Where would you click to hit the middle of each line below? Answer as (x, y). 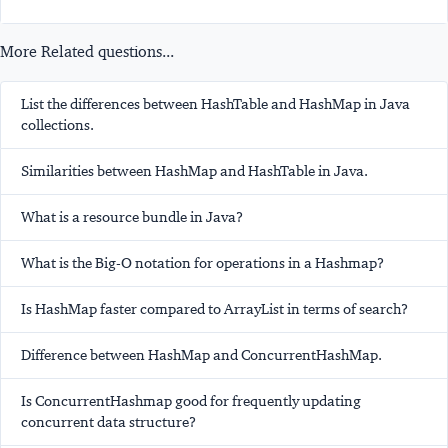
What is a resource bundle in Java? (132, 217)
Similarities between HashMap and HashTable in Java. (194, 171)
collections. (57, 125)
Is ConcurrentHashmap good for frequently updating (191, 401)
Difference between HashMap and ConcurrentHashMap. (201, 355)
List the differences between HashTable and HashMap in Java (215, 104)
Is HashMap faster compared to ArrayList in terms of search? (214, 309)
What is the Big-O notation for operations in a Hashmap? (202, 263)
